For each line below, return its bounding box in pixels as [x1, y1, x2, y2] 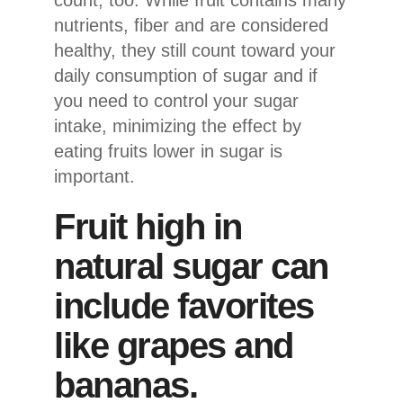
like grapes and [54, 325, 293, 365]
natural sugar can [54, 246, 328, 286]
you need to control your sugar [54, 90, 299, 111]
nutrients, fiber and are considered [54, 14, 328, 35]
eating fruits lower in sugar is [54, 140, 282, 161]
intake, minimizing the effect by [54, 115, 301, 136]
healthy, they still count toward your [54, 40, 336, 60]
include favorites [54, 285, 314, 326]
